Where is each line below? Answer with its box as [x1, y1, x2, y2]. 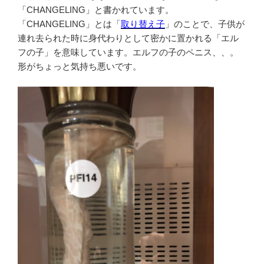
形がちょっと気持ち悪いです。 [18, 61, 141, 71]
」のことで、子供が [165, 18, 245, 29]
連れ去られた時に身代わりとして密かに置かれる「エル [18, 32, 239, 43]
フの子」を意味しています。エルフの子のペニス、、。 [18, 47, 239, 57]
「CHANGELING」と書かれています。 [18, 4, 174, 15]
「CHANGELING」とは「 [18, 18, 121, 29]
